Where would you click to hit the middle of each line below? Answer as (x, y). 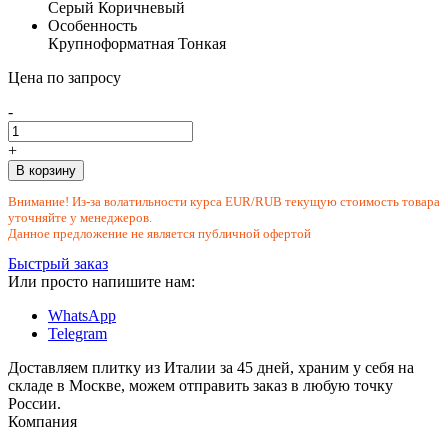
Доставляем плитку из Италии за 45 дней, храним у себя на (211, 367)
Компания (42, 421)
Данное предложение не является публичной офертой (159, 233)
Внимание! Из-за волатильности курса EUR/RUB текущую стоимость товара (224, 201)
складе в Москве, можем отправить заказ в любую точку (200, 385)
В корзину (46, 170)
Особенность (92, 25)
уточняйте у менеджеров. (80, 217)
